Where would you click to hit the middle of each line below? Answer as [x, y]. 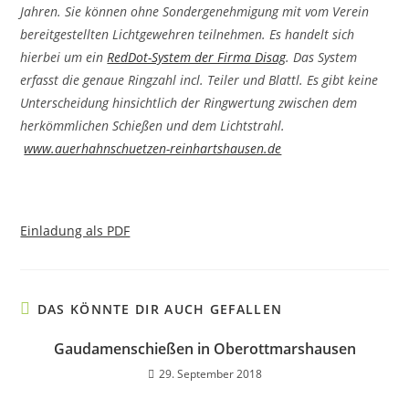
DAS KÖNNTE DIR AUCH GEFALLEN [160, 309]
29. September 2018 [210, 374]
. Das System [322, 57]
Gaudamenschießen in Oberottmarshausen [204, 349]
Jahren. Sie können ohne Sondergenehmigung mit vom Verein [195, 11]
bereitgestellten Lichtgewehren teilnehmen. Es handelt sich [188, 34]
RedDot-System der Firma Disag [197, 57]
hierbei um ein [64, 57]
